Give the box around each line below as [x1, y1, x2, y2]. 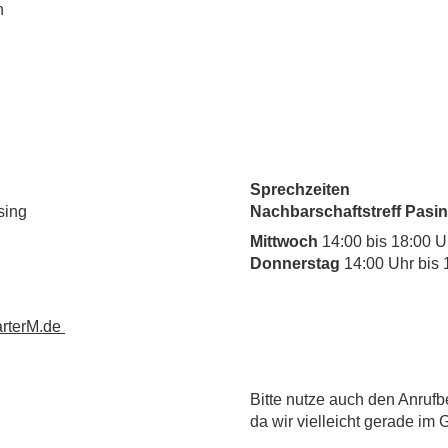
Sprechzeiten [250, 181, 350, 198]
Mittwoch [250, 233, 318, 250]
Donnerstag [250, 255, 344, 272]
